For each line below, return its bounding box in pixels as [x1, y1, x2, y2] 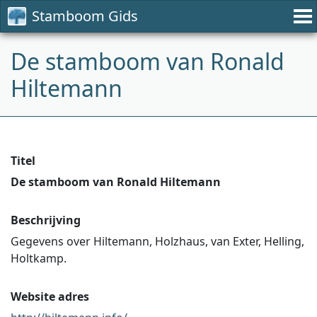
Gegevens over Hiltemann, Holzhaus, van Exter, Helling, [11, 234, 304, 249]
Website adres [11, 289, 89, 304]
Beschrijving [11, 212, 81, 228]
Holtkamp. [11, 250, 67, 266]
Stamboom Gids [32, 6, 138, 25]
